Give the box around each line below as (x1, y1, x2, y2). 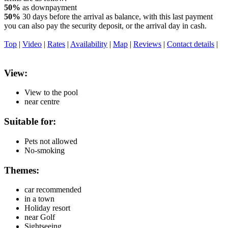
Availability (70, 39, 107, 48)
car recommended (24, 185, 81, 194)
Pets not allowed (24, 136, 77, 146)
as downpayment (20, 3, 77, 12)
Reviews (133, 39, 161, 48)
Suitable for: (4, 116, 56, 127)
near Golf (24, 213, 55, 222)
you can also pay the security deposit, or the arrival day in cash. (4, 21, 207, 30)
